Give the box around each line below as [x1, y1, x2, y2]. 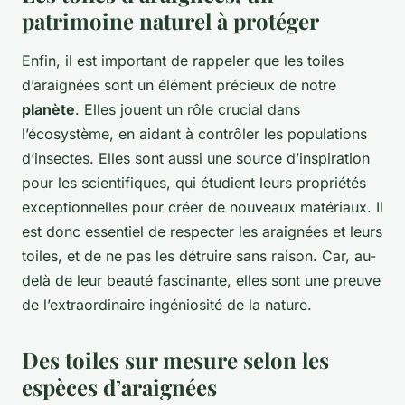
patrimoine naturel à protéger [22, 6, 319, 36]
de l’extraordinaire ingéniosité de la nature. [22, 296, 312, 315]
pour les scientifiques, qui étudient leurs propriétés [22, 174, 366, 193]
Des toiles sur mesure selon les [22, 345, 329, 375]
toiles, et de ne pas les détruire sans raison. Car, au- [22, 247, 376, 266]
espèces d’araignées [22, 372, 217, 402]
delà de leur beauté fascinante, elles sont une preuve [22, 271, 381, 290]
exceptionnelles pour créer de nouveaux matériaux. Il [22, 198, 383, 217]
